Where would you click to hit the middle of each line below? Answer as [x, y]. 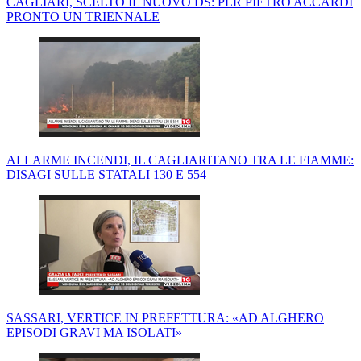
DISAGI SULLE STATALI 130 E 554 [106, 175]
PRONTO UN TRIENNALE [83, 17]
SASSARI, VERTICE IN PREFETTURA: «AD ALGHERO [165, 318]
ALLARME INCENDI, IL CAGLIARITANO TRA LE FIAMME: [180, 160]
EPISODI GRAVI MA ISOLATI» [94, 333]
